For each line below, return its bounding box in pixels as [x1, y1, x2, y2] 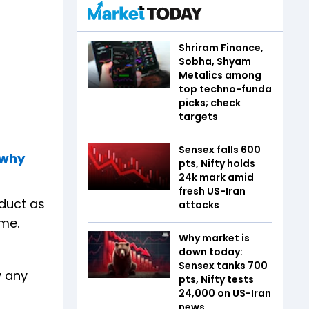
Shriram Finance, [179, 41, 263, 55]
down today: [179, 245, 243, 259]
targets [179, 110, 218, 124]
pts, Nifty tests [179, 272, 254, 287]
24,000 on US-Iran [179, 286, 271, 301]
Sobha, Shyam [179, 54, 251, 69]
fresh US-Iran [179, 184, 246, 199]
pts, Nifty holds [179, 157, 255, 171]
